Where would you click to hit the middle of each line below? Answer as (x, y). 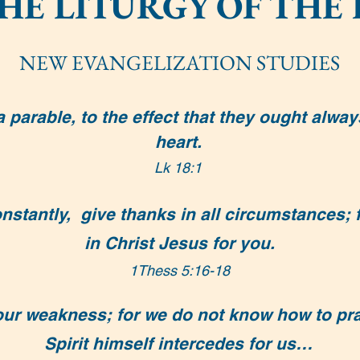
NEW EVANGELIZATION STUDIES (179, 63)
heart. (178, 142)
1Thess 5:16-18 (179, 270)
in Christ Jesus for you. (179, 243)
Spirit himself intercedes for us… (178, 344)
